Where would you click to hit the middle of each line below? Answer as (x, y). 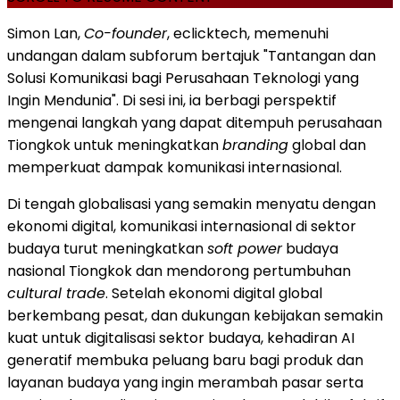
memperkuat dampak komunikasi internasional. (175, 167)
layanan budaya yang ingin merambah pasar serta (185, 382)
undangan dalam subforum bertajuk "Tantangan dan (192, 55)
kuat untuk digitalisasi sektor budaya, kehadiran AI (181, 337)
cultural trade (56, 293)
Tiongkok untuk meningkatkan (115, 145)
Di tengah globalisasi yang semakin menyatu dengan (192, 204)
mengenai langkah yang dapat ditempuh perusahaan (195, 122)
